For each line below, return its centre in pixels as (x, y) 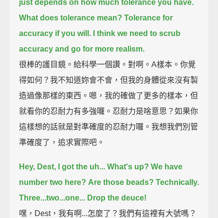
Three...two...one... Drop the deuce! (83, 198)
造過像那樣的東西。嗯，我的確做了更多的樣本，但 (109, 95)
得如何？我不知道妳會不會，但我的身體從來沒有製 (109, 80)
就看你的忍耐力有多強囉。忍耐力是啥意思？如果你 (109, 111)
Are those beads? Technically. (144, 182)
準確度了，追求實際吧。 (62, 142)
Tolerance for (149, 18)
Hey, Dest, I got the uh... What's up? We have (101, 166)
